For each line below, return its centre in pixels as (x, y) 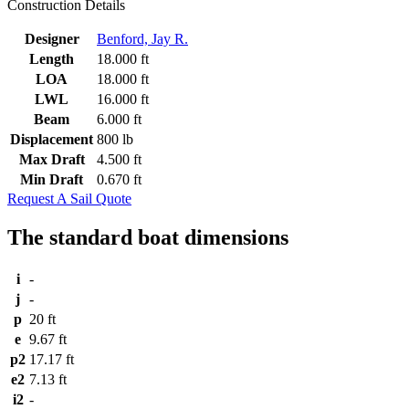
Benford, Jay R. (142, 38)
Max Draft (52, 159)
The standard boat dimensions (148, 237)
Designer (52, 38)
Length (52, 58)
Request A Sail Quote (69, 198)
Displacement (52, 139)
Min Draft (52, 179)
